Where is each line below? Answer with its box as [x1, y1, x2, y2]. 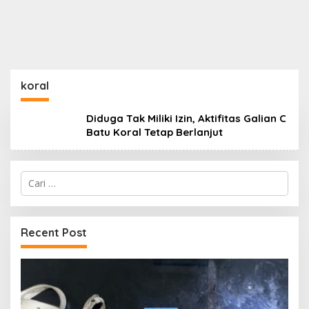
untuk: [20, 182, 47, 195]
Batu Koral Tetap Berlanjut [86, 126, 223, 139]
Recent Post [21, 226, 87, 239]
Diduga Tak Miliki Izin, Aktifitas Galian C [86, 112, 286, 125]
